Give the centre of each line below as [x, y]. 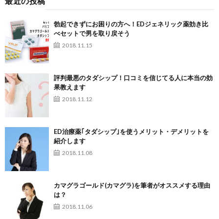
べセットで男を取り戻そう [92, 33]
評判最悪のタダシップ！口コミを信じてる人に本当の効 [133, 77]
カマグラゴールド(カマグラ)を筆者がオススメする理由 [132, 185]
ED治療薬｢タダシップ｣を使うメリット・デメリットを [131, 131]
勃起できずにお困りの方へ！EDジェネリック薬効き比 [131, 24]
